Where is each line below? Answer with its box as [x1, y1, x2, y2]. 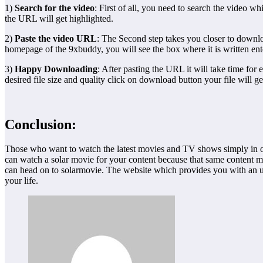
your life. [5, 176, 38, 186]
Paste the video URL [15, 33, 97, 43]
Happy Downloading [15, 63, 97, 74]
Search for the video [15, 2, 95, 13]
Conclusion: [5, 116, 76, 132]
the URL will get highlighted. [5, 13, 113, 23]
